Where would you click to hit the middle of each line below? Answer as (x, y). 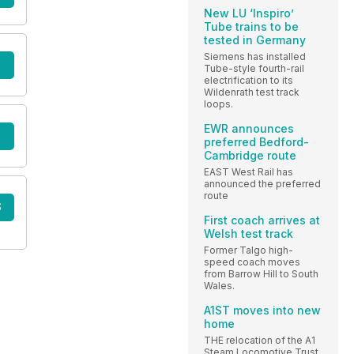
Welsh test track (249, 234)
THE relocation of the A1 (260, 341)
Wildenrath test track (252, 92)
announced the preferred (262, 184)
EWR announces (249, 129)
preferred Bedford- (256, 142)
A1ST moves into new (262, 311)
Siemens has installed (255, 57)
